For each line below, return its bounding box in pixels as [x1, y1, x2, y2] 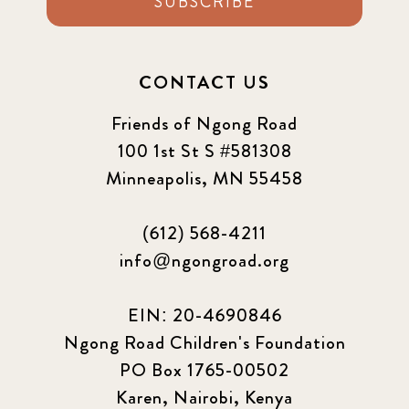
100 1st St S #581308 [117, 138, 292, 165]
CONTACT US [139, 69, 270, 97]
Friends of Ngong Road [111, 110, 298, 138]
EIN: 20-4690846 [127, 302, 282, 330]
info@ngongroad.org [120, 247, 289, 275]
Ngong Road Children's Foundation [63, 330, 346, 357]
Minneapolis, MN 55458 [106, 165, 303, 193]
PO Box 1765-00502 [120, 357, 289, 384]
